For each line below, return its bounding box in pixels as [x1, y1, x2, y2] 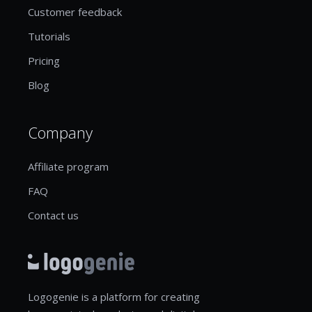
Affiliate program [28, 159, 109, 173]
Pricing [28, 53, 60, 68]
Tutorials [28, 29, 70, 43]
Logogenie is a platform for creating [28, 289, 200, 304]
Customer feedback [28, 4, 122, 19]
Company [28, 121, 93, 143]
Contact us [28, 208, 79, 222]
